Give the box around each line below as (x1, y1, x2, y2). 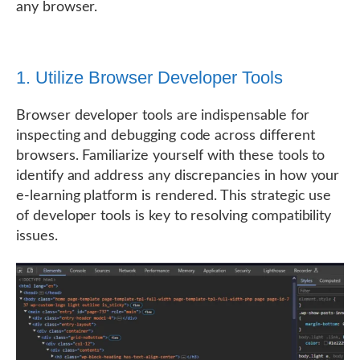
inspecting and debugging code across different (16, 129, 315, 143)
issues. (16, 229, 58, 243)
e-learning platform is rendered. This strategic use (16, 189, 332, 203)
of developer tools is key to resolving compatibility (16, 209, 332, 223)
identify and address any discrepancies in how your (16, 169, 340, 183)
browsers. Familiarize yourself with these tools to (16, 149, 325, 163)
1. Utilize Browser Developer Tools (16, 67, 283, 88)
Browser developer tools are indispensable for (16, 108, 309, 123)
